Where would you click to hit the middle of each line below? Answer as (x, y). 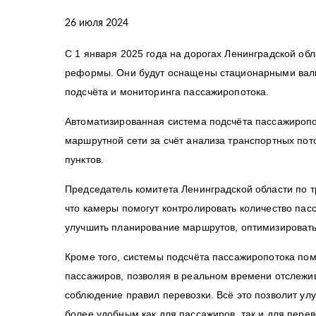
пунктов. (85, 159)
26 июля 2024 (97, 23)
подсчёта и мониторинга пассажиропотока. (167, 92)
